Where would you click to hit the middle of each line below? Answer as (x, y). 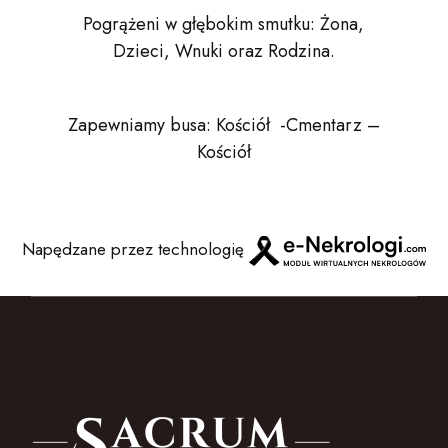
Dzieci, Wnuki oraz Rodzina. (223, 50)
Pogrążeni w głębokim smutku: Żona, (224, 23)
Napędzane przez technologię (135, 248)
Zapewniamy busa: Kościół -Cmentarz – (223, 124)
